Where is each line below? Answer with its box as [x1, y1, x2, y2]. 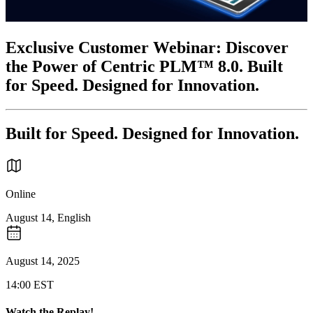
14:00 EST [6, 278, 54, 291]
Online [6, 187, 36, 200]
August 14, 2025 [6, 254, 80, 267]
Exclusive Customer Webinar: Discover [6, 38, 289, 57]
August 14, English [6, 211, 91, 224]
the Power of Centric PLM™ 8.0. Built [6, 57, 283, 76]
